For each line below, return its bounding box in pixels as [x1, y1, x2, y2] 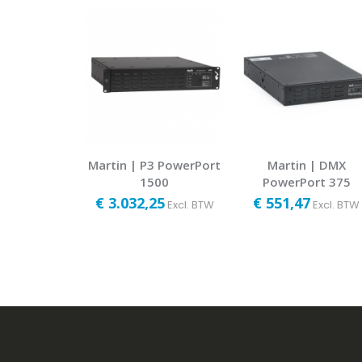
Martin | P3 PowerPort [88, 156, 221, 173]
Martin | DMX [267, 156, 346, 173]
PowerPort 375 [262, 173, 351, 190]
